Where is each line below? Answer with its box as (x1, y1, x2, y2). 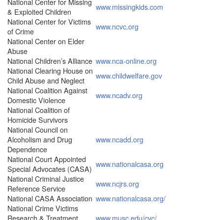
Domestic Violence (7, 94, 65, 105)
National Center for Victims (7, 16, 91, 27)
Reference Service (7, 183, 65, 193)
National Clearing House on (7, 65, 93, 76)
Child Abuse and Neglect (7, 75, 84, 85)
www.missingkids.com (96, 1, 163, 12)
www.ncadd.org (96, 134, 143, 144)
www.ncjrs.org (96, 178, 139, 189)
